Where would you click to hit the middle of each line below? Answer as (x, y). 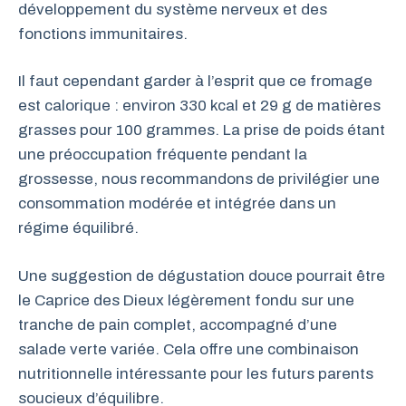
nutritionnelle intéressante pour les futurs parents (196, 373)
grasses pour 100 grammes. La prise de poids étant (202, 130)
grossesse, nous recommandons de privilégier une (199, 179)
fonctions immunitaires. (103, 34)
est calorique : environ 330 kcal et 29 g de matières (199, 106)
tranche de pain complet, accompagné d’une (178, 324)
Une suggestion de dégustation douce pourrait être (202, 275)
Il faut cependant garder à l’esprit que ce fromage (195, 81)
